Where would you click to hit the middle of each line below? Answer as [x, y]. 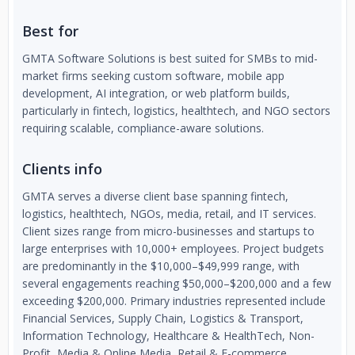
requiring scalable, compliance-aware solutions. [143, 128]
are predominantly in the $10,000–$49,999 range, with [161, 266]
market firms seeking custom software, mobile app [153, 76]
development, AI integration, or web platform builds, [156, 93]
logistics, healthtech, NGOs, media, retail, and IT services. [169, 214]
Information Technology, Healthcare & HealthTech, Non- [168, 336]
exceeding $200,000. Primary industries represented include [174, 301]
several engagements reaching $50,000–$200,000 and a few [177, 283]
